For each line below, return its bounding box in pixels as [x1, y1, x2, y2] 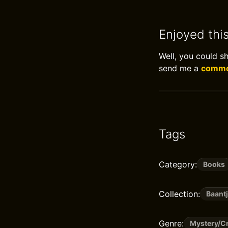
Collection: [159, 189, 200, 199]
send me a [159, 63, 201, 73]
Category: [159, 159, 197, 169]
